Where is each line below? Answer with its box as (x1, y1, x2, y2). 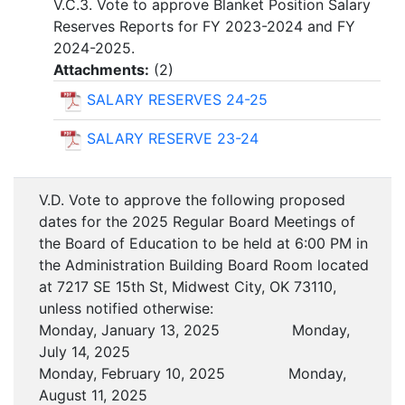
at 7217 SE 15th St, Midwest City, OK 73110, (39, 278, 336, 297)
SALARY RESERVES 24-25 (87, 90, 268, 109)
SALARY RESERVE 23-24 (87, 128, 259, 147)
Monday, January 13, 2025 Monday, (39, 321, 350, 340)
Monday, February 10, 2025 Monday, (39, 364, 346, 383)
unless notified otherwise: (39, 299, 213, 318)
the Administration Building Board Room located (39, 256, 369, 275)
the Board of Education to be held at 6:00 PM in (39, 234, 368, 253)
